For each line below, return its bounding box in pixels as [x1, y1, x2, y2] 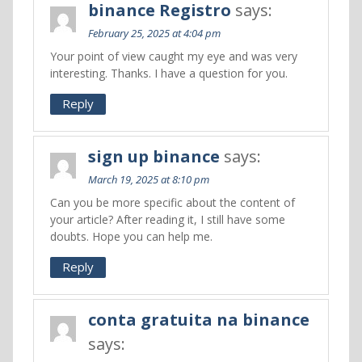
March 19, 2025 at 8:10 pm [87, 172, 209, 187]
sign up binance [87, 145, 220, 167]
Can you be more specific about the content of [49, 195, 295, 210]
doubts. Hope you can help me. [49, 229, 213, 244]
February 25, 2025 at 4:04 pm [87, 26, 221, 40]
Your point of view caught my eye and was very [49, 48, 297, 64]
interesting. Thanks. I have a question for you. [49, 65, 288, 81]
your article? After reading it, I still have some [49, 212, 285, 227]
